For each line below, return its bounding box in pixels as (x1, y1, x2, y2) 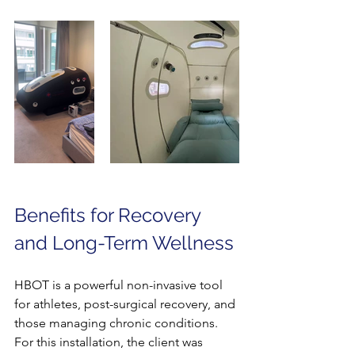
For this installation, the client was (14, 334, 206, 349)
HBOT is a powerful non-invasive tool (14, 277, 226, 292)
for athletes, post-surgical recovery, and (14, 296, 239, 311)
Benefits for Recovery (14, 203, 205, 227)
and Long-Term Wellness (14, 231, 234, 254)
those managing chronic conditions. (14, 315, 221, 330)
